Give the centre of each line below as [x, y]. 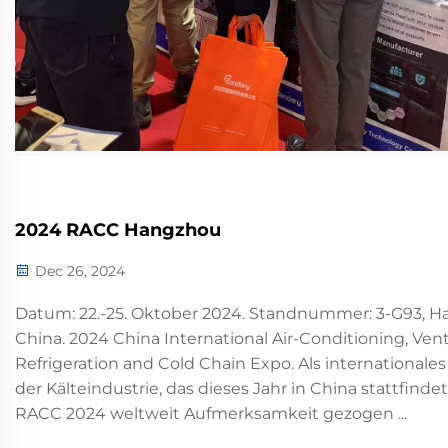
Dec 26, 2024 [78, 271]
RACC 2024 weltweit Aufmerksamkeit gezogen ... [211, 413]
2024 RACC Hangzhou [118, 230]
